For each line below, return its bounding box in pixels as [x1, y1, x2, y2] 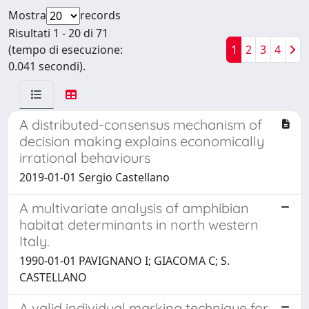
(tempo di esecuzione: [8, 41, 123, 57]
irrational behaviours [19, 148, 150, 166]
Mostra [8, 7, 46, 23]
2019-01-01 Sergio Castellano [19, 169, 170, 185]
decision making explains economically [19, 132, 264, 150]
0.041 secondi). [8, 58, 86, 74]
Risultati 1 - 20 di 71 [8, 25, 108, 41]
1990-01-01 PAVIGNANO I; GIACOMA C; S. [19, 252, 230, 268]
